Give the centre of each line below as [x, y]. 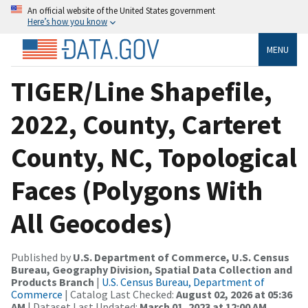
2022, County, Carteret [146, 124]
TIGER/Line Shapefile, [142, 91]
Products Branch [53, 282]
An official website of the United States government [121, 10]
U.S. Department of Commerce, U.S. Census [181, 257]
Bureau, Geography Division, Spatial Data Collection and [152, 269]
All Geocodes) [92, 223]
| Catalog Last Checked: [119, 294]
